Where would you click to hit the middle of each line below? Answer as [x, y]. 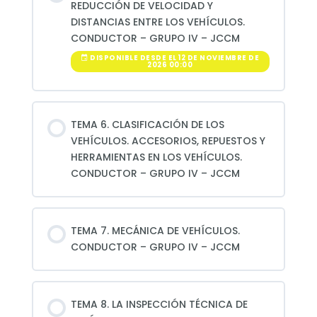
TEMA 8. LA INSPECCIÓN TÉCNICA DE [159, 304]
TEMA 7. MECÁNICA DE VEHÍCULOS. [155, 230]
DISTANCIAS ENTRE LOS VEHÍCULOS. [157, 22]
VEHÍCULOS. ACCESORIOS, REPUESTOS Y [168, 140]
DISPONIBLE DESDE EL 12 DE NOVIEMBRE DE [174, 57]
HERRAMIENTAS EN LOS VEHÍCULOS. [156, 157]
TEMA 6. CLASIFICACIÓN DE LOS [147, 124]
